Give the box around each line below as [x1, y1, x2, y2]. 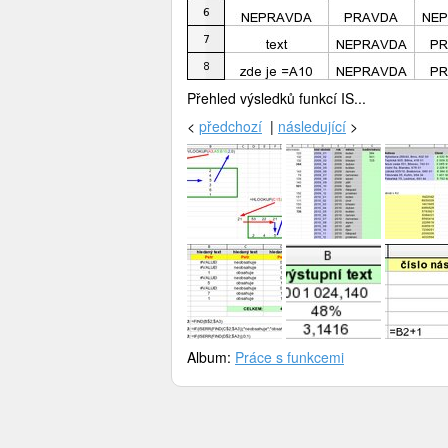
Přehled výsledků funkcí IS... [187, 87, 366, 108]
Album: [187, 347, 231, 368]
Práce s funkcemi [235, 347, 344, 368]
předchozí [199, 115, 262, 136]
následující [278, 115, 346, 136]
